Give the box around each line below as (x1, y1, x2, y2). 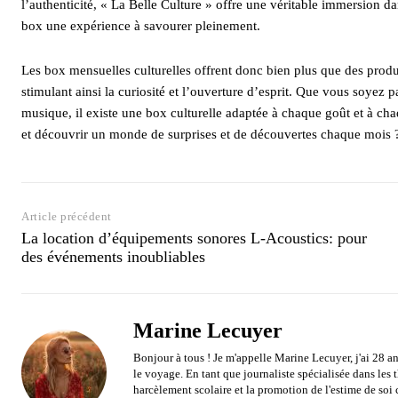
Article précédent (21, 209, 112, 223)
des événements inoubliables (21, 247, 205, 266)
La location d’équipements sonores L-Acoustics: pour (21, 228, 367, 247)
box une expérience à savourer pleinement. (21, 18, 260, 33)
